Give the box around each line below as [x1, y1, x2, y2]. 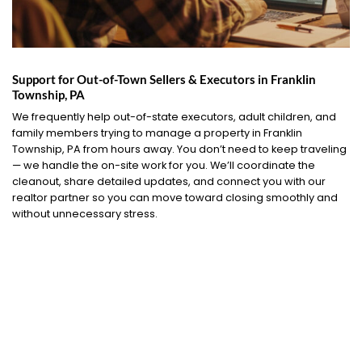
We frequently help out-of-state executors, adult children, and [12, 110, 336, 124]
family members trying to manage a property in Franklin [12, 126, 302, 141]
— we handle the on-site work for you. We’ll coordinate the [12, 158, 315, 173]
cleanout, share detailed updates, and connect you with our [12, 175, 326, 189]
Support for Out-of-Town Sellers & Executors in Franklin [12, 72, 316, 87]
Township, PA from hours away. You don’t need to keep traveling [12, 142, 347, 157]
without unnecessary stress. [12, 207, 158, 221]
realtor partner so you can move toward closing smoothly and [12, 191, 338, 205]
